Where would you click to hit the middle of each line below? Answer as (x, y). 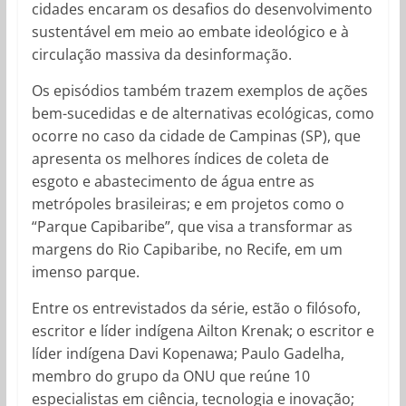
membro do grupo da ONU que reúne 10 (170, 376)
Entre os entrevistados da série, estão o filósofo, (196, 308)
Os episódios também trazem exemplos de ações (199, 90)
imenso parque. (85, 271)
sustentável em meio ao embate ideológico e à (190, 31)
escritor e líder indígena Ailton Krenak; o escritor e (203, 330)
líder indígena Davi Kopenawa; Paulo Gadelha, (188, 353)
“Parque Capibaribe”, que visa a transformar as (192, 226)
